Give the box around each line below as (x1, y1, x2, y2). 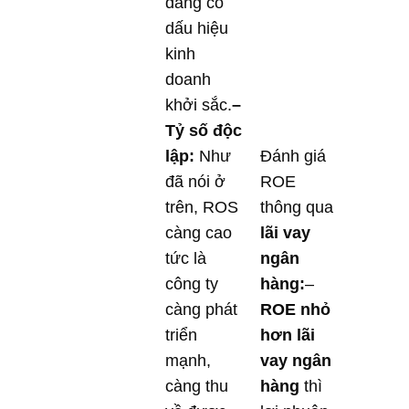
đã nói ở (165, 172, 225, 191)
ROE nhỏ (260, 299, 330, 319)
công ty (165, 274, 218, 293)
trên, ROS (165, 197, 238, 216)
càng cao (165, 223, 232, 242)
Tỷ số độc (165, 121, 242, 140)
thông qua (260, 197, 333, 216)
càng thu (165, 376, 228, 395)
